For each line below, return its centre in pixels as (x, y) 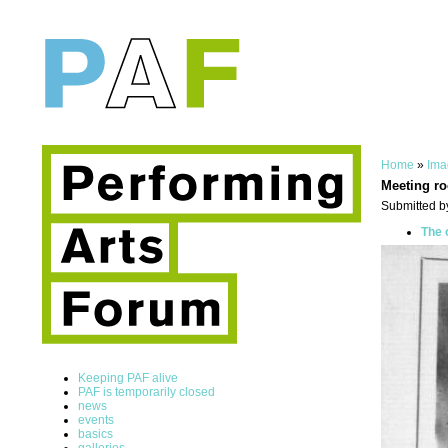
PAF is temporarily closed (146, 391)
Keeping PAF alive (128, 377)
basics (95, 433)
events (96, 419)
